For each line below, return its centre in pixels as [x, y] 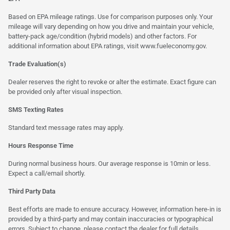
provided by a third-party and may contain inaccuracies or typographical [111, 219]
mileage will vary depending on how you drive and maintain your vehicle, [111, 26]
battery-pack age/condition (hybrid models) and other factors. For [102, 36]
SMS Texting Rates [36, 109]
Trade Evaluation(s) [37, 64]
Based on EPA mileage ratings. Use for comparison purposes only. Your [110, 16]
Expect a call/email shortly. [47, 173]
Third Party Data [32, 191]
